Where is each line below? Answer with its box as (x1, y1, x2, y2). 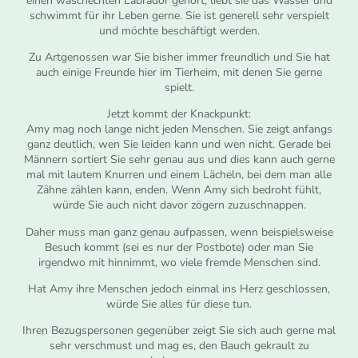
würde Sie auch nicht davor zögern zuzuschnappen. (52, 197, 306, 213)
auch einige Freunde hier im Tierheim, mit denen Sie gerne (36, 64, 322, 80)
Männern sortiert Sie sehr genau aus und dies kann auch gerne (23, 152, 335, 168)
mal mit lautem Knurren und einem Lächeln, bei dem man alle (26, 167, 332, 183)
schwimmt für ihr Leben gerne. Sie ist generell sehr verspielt (29, 7, 329, 23)
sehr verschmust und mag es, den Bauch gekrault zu (49, 338, 309, 354)
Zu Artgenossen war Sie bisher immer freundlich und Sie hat (28, 49, 330, 65)
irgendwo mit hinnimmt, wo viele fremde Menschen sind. (38, 254, 320, 270)
